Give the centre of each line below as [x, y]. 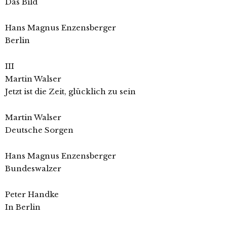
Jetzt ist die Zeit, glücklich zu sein [70, 92]
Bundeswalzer [33, 169]
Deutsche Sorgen [39, 130]
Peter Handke [32, 195]
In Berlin [23, 207]
